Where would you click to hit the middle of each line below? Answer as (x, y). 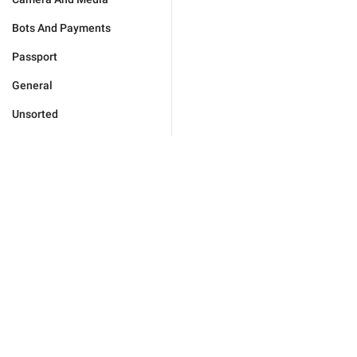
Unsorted (35, 114)
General (32, 85)
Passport (35, 57)
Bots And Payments (61, 28)
